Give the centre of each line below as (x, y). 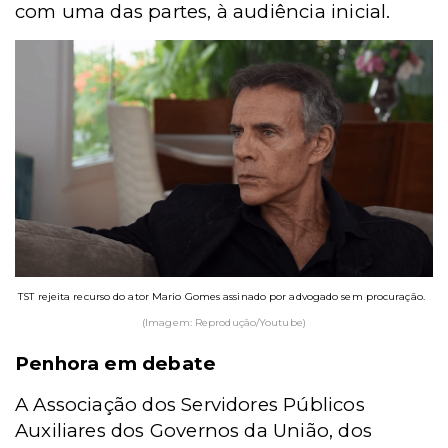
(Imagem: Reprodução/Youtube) (224, 323)
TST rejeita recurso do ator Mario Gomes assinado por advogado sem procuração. (221, 297)
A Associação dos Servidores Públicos (190, 405)
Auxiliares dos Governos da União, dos (193, 431)
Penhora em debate (116, 364)
